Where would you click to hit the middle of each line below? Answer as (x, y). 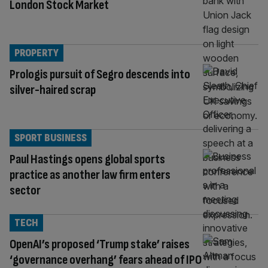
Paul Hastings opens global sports (87, 159)
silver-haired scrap (53, 90)
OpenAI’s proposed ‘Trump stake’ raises (100, 244)
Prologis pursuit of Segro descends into (100, 74)
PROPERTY (36, 53)
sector (25, 190)
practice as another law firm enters (90, 175)
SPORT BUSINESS (51, 138)
